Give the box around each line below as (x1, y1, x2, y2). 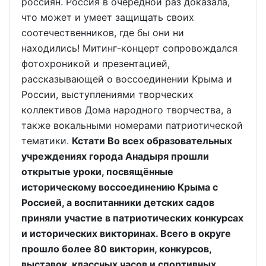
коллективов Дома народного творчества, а (21, 103, 232, 116)
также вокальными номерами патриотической (21, 119, 243, 131)
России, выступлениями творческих (21, 88, 194, 100)
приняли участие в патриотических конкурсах (21, 211, 243, 224)
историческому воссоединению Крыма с (21, 180, 218, 193)
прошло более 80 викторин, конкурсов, (21, 242, 211, 255)
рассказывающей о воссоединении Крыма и (21, 72, 232, 85)
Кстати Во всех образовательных (72, 134, 232, 147)
